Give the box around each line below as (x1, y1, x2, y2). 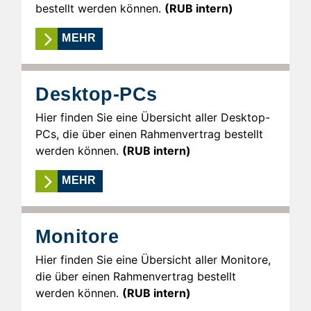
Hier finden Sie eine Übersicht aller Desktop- (35, 110, 270, 124)
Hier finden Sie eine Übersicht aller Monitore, (35, 252, 271, 267)
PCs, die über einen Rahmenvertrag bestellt (35, 126, 263, 141)
